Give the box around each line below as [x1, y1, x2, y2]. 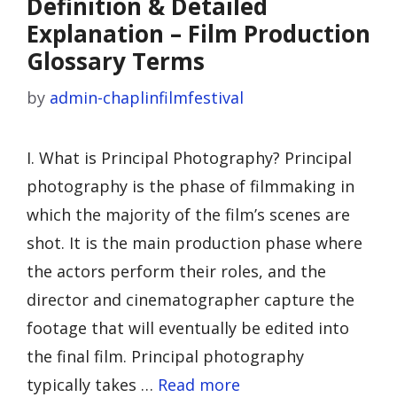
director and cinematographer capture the [27, 289, 354, 310]
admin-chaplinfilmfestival [50, 87, 244, 108]
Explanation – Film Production [27, 18, 370, 50]
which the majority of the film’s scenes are [27, 204, 350, 225]
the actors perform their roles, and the [27, 261, 326, 282]
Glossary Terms [27, 45, 205, 77]
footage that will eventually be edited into [27, 317, 349, 339]
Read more [158, 374, 240, 395]
